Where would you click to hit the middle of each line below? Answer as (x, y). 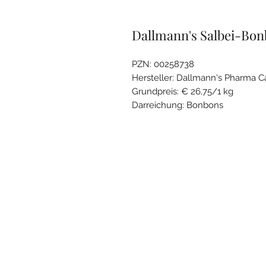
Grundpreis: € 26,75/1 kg (183, 91)
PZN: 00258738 (163, 64)
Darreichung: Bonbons (178, 105)
